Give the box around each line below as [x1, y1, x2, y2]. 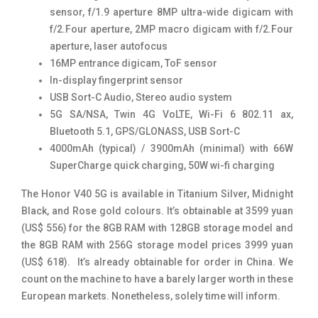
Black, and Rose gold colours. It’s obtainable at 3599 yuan [21, 205, 293, 217]
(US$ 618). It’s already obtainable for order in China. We [21, 256, 293, 268]
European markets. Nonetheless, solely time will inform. [21, 290, 280, 302]
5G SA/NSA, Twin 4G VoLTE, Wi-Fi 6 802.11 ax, [50, 109, 293, 121]
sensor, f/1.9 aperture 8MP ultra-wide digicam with [50, 6, 293, 18]
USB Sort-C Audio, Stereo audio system [50, 92, 232, 104]
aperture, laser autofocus [50, 40, 168, 53]
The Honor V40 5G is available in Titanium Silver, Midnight [21, 188, 293, 200]
